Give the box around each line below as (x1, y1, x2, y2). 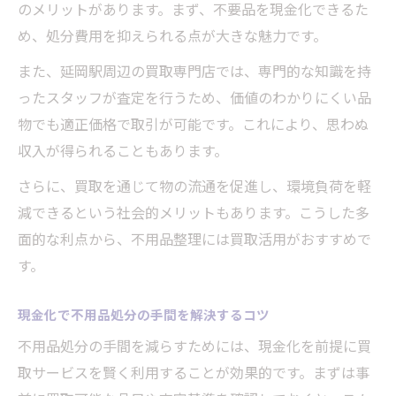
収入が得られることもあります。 (18, 140, 228, 162)
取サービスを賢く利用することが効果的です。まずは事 (18, 362, 369, 384)
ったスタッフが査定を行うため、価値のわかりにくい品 (18, 87, 371, 109)
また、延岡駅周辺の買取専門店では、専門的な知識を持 (18, 60, 371, 82)
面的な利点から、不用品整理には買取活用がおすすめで (18, 228, 371, 250)
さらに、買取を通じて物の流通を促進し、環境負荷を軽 (18, 175, 371, 197)
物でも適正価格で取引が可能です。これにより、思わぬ (18, 113, 369, 135)
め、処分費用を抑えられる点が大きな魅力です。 (18, 25, 327, 47)
